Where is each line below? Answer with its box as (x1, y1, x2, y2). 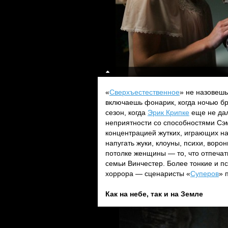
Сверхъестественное (109, 88, 180, 96)
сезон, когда (105, 108, 148, 117)
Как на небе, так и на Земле (105, 190, 203, 198)
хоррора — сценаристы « (105, 169, 190, 178)
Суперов (190, 169, 219, 178)
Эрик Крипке (148, 108, 189, 117)
